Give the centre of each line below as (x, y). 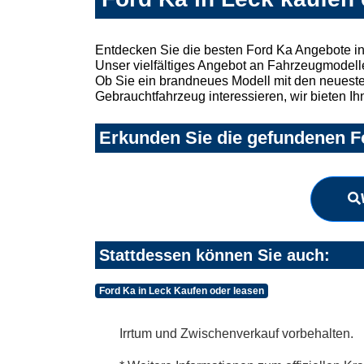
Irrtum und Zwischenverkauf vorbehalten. (236, 333)
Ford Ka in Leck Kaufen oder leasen (181, 290)
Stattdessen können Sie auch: (214, 255)
